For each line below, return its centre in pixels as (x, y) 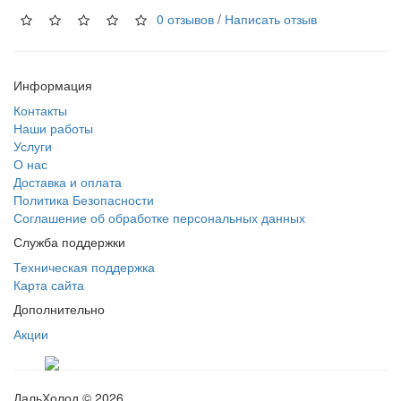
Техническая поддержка (84, 267)
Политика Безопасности (84, 200)
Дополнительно (59, 309)
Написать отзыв (271, 18)
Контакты (40, 110)
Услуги (33, 146)
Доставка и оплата (68, 182)
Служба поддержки (69, 242)
